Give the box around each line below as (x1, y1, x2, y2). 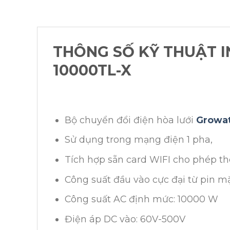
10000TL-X (53, 61, 131, 79)
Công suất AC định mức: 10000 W (65, 194, 219, 205)
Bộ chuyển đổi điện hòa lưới (65, 114, 197, 125)
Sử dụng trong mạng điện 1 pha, (65, 134, 213, 145)
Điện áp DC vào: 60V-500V (65, 214, 186, 225)
